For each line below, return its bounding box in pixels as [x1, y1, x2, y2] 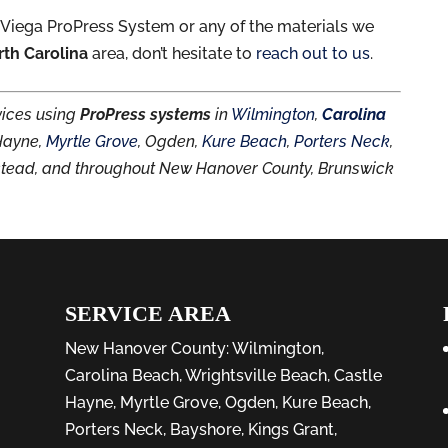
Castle [333, 366, 382, 385]
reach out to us [256, 43, 371, 63]
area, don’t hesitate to [88, 43, 257, 63]
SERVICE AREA [64, 301, 231, 326]
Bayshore [169, 420, 241, 439]
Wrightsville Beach [184, 366, 327, 385]
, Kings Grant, [240, 420, 337, 439]
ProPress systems [80, 104, 212, 124]
